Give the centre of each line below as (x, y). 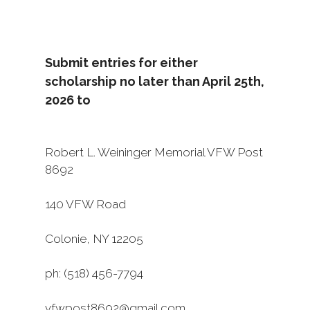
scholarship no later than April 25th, (155, 81)
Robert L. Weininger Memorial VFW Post (154, 152)
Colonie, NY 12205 (94, 239)
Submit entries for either (121, 63)
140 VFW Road (85, 204)
